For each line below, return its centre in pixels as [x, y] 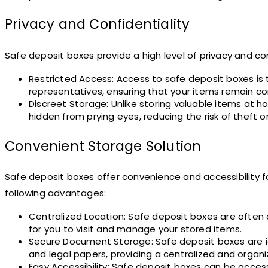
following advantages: [56, 193]
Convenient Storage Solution [103, 146]
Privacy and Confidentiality [98, 24]
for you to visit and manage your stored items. [135, 229]
